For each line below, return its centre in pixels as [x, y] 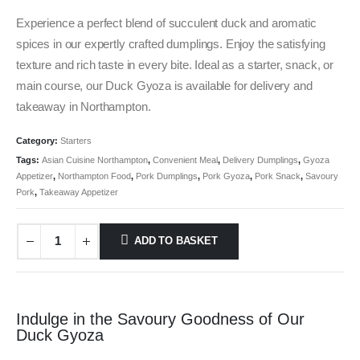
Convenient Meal [185, 160]
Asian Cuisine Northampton [95, 160]
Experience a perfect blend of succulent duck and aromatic [166, 24]
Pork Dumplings [167, 176]
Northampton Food [94, 176]
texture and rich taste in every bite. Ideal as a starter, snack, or [175, 65]
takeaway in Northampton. [84, 107]
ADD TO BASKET [176, 241]
